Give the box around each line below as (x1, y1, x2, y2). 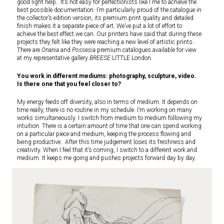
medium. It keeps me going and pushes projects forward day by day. (17, 154, 196, 162)
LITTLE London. (112, 54, 152, 62)
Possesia (72, 46, 97, 54)
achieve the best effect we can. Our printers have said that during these (17, 30, 201, 38)
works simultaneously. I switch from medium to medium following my (17, 114, 202, 122)
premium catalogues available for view (97, 46, 196, 54)
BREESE (89, 54, 112, 62)
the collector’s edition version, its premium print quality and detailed (17, 14, 193, 22)
